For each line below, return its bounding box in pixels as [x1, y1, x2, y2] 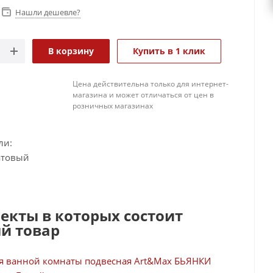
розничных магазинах [73, 101, 153, 112]
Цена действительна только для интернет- [73, 79, 229, 90]
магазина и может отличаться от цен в [73, 90, 214, 101]
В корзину [48, 45, 94, 57]
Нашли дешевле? [15, 7, 80, 18]
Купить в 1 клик [133, 45, 205, 57]
